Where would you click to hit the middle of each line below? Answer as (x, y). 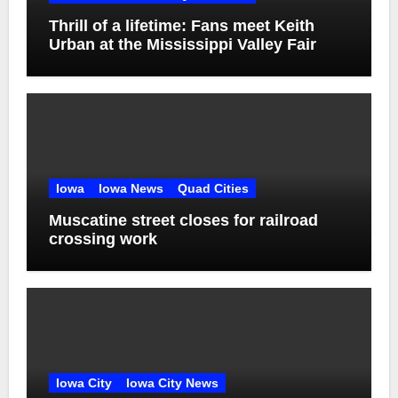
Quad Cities (213, 188)
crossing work (103, 239)
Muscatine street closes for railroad (183, 220)
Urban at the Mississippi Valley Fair (182, 44)
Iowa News (131, 188)
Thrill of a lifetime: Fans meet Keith (181, 25)
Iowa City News (172, 383)
